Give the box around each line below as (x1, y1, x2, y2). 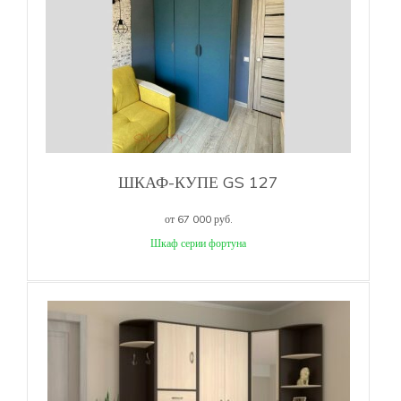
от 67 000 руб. (164, 211, 233, 226)
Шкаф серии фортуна (150, 235, 246, 250)
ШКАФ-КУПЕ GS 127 (118, 171, 278, 192)
